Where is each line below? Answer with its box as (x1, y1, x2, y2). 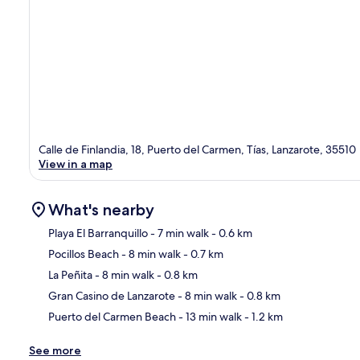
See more (29, 343, 81, 358)
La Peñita (48, 268, 92, 283)
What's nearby (48, 200, 154, 220)
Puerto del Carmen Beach (48, 309, 176, 325)
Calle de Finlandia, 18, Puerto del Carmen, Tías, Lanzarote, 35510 (39, 142, 356, 157)
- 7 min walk (148, 226, 209, 241)
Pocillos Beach (48, 247, 119, 262)
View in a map (39, 157, 112, 172)
